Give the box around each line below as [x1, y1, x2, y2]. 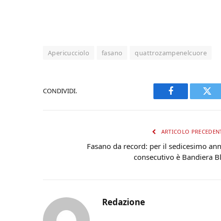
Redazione [102, 196, 145, 208]
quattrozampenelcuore [135, 48, 207, 57]
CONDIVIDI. [43, 86, 77, 95]
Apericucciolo [48, 48, 90, 57]
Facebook [170, 94, 205, 103]
